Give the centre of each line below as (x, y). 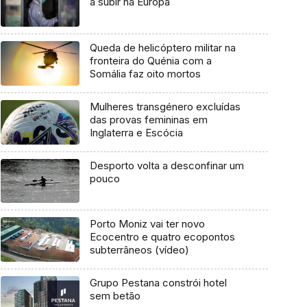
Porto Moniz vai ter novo (147, 224)
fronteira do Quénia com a (150, 61)
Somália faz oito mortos (145, 74)
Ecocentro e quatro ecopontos (162, 237)
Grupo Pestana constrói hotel (158, 282)
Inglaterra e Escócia (136, 132)
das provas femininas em (148, 119)
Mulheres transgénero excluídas (165, 106)
